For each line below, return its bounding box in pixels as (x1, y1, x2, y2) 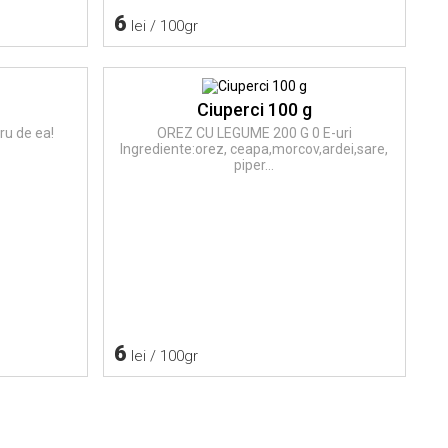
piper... (234, 156, 275, 173)
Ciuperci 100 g (196, 98, 312, 120)
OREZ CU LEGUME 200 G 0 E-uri (156, 124, 352, 141)
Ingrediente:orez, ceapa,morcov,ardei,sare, (120, 140, 389, 157)
